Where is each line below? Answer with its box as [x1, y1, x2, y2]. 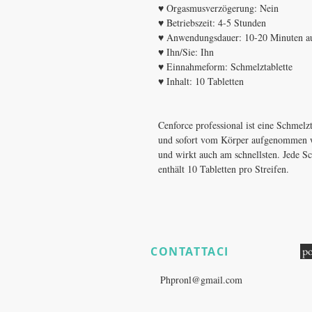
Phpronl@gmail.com [160, 273, 242, 287]
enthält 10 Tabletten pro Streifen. [158, 162, 289, 176]
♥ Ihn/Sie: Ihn [158, 45, 214, 59]
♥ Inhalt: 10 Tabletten [158, 75, 244, 88]
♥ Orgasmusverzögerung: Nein [158, 1, 279, 15]
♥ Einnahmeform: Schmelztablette [158, 60, 292, 74]
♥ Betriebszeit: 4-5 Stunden [158, 16, 266, 30]
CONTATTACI [150, 244, 229, 260]
